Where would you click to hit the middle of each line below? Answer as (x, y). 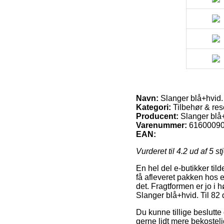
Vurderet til (156, 151)
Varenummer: (161, 125)
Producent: (157, 116)
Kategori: (153, 107)
